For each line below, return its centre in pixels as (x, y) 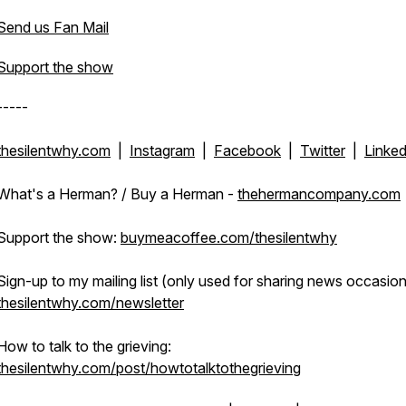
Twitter (323, 150)
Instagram (162, 150)
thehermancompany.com (319, 194)
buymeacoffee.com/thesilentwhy (229, 237)
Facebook (247, 150)
